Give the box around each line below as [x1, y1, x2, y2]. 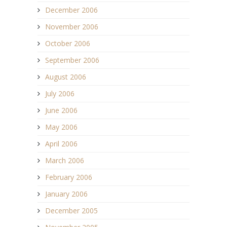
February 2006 [45, 172, 92, 182]
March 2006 [45, 156, 84, 166]
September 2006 [45, 55, 99, 65]
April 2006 [45, 139, 78, 149]
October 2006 [45, 39, 90, 49]
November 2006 [45, 22, 98, 32]
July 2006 [45, 89, 74, 99]
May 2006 [45, 122, 78, 132]
